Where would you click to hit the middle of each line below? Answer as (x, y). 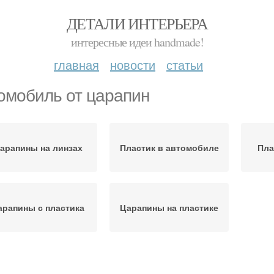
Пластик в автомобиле (169, 147)
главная (76, 65)
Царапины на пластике (169, 207)
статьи (185, 65)
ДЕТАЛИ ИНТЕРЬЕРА (137, 23)
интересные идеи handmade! (137, 42)
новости (133, 65)
